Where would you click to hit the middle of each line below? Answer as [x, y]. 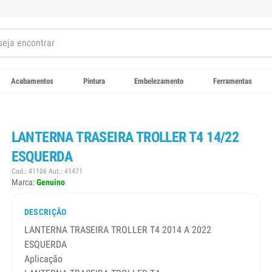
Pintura [94, 81]
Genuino [50, 182]
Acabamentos [32, 81]
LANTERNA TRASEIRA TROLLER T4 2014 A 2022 [117, 230]
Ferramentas [233, 81]
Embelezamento [159, 81]
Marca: [24, 182]
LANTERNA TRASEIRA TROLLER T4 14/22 [125, 138]
